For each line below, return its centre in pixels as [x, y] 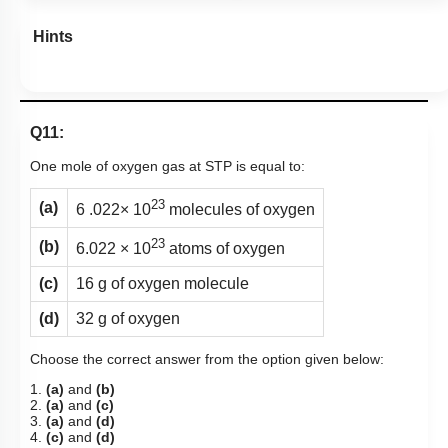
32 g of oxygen [128, 318]
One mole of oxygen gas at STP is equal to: [167, 165]
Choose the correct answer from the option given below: [209, 358]
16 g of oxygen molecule [162, 283]
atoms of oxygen [225, 249]
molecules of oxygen [240, 210]
